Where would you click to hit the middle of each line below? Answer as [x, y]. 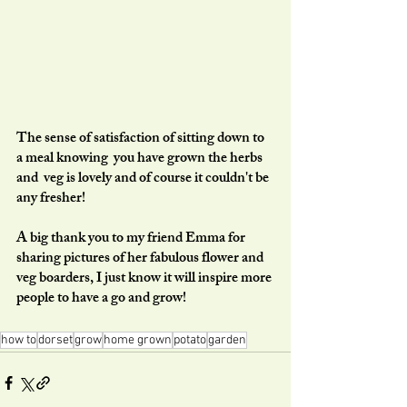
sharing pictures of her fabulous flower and [141, 260]
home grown [138, 341]
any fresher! [54, 200]
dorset [55, 341]
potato [190, 341]
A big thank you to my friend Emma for [132, 240]
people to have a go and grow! [101, 300]
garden [227, 341]
